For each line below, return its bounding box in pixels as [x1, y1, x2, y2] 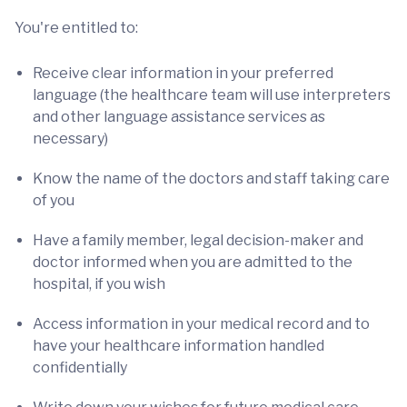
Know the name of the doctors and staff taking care [33, 170, 390, 187]
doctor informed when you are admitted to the [33, 253, 352, 271]
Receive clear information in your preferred [33, 65, 333, 82]
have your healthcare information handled [33, 337, 324, 354]
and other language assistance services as [33, 108, 325, 125]
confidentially [33, 359, 127, 376]
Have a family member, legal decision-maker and [33, 232, 363, 249]
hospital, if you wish [33, 275, 165, 293]
